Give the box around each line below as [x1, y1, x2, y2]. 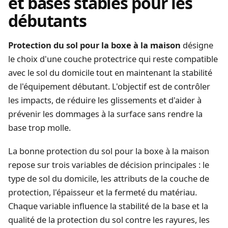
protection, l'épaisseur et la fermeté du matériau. [8, 186, 197, 198]
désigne [181, 39, 213, 51]
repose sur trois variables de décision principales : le [8, 158, 209, 170]
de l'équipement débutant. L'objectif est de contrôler [8, 80, 210, 93]
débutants [8, 10, 87, 32]
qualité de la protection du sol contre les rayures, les [8, 213, 210, 225]
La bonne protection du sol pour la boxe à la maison [8, 145, 209, 157]
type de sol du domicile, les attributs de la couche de [8, 172, 209, 184]
